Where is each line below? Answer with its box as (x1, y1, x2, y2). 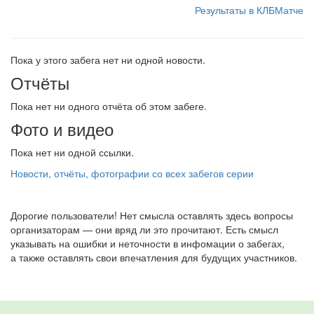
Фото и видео (11, 116, 114, 141)
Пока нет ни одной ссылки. (11, 145, 134, 159)
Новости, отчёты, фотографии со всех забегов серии (11, 166, 254, 180)
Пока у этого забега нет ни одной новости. (11, 53, 205, 67)
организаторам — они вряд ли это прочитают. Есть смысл (11, 222, 278, 236)
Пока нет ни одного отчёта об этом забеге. (11, 99, 207, 113)
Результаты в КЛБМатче (195, 3, 303, 17)
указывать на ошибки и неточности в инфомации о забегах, (11, 236, 285, 250)
